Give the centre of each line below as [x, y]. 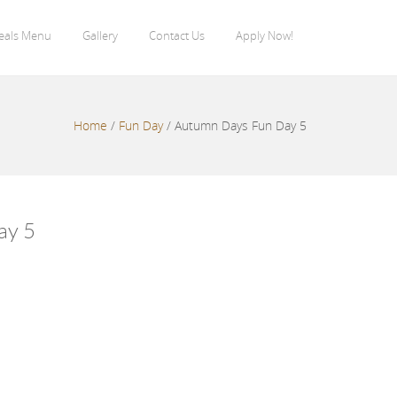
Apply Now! [265, 35]
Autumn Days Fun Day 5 [241, 125]
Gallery [100, 35]
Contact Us [177, 35]
